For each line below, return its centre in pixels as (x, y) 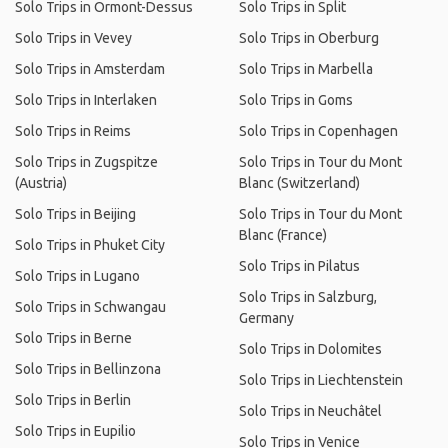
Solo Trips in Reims (73, 131)
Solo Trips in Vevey (73, 38)
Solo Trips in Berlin (73, 400)
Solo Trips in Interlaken (86, 100)
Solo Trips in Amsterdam (90, 69)
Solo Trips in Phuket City (90, 245)
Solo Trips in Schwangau (90, 307)
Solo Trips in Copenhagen (318, 131)
